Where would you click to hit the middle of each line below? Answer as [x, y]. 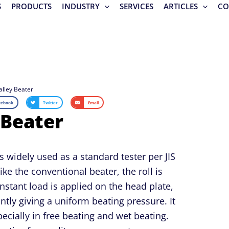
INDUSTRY [81, 6]
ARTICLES [181, 6]
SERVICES [137, 6]
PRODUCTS [32, 6]
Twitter [51, 102]
